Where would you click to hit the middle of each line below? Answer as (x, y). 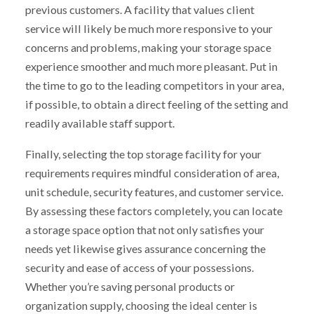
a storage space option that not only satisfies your (144, 230)
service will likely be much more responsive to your (149, 28)
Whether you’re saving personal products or (130, 287)
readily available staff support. (100, 123)
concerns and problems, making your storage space (148, 47)
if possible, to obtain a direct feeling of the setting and (156, 104)
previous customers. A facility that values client (139, 9)
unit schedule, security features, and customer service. (154, 192)
